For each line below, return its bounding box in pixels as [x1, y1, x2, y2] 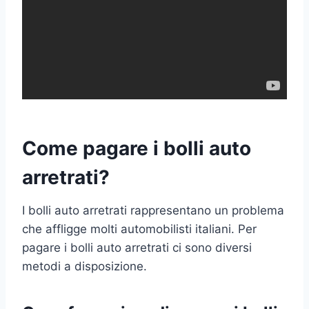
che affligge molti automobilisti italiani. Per [22, 221, 257, 236]
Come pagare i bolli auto [22, 136, 251, 160]
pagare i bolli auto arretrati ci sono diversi [22, 240, 252, 255]
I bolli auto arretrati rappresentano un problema [22, 203, 284, 217]
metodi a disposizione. [22, 259, 147, 273]
